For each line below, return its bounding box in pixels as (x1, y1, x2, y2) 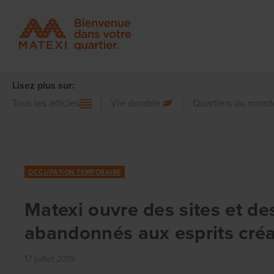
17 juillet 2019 (24, 251, 75, 265)
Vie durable (110, 96, 160, 110)
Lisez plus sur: (12, 78, 75, 92)
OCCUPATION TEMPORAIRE (28, 167, 121, 177)
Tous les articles (12, 96, 80, 110)
